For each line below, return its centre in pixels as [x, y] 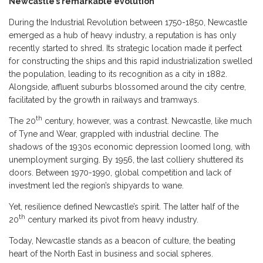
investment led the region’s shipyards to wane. [96, 186]
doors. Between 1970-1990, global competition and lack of [120, 173]
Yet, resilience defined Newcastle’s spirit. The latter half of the [124, 207]
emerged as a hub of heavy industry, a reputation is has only [123, 36]
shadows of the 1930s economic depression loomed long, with [129, 147]
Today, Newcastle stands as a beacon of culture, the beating [122, 241]
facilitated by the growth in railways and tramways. [104, 100]
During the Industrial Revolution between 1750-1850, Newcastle [128, 23]
